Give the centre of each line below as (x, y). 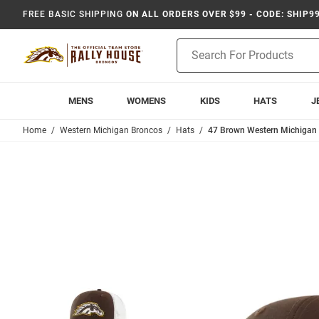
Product (194, 46)
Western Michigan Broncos (111, 130)
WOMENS (147, 101)
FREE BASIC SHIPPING (73, 14)
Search (192, 61)
